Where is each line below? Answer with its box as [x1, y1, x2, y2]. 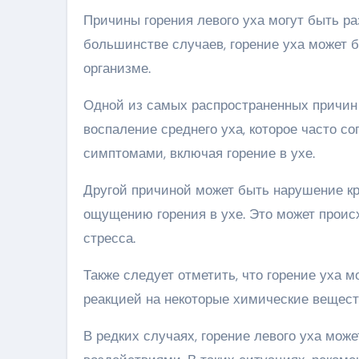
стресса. [83, 228, 135, 247]
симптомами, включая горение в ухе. [83, 143, 315, 162]
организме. [83, 58, 151, 77]
